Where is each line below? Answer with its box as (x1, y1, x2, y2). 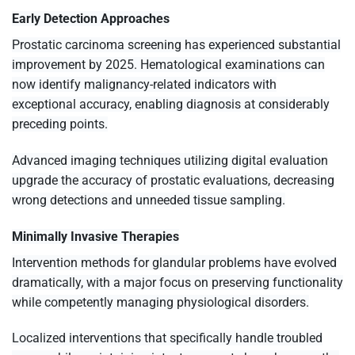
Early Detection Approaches (12, 10, 170, 26)
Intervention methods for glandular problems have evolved (12, 254, 337, 270)
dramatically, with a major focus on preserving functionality (12, 274, 343, 290)
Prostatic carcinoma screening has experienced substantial (12, 36, 341, 52)
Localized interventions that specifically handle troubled (12, 330, 323, 346)
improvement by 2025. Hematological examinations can (12, 56, 325, 72)
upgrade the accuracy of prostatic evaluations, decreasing (12, 172, 334, 188)
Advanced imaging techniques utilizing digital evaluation (12, 152, 328, 168)
